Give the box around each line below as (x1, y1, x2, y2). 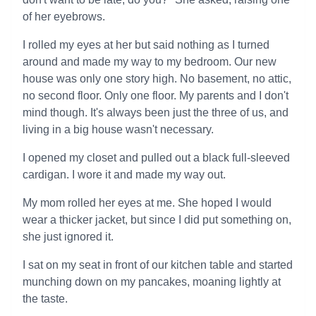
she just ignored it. (23, 231, 114, 243)
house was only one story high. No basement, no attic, (23, 73, 291, 85)
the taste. (23, 293, 68, 305)
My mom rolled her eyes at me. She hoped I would (23, 197, 272, 209)
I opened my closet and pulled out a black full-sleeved (23, 152, 290, 164)
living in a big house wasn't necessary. (23, 123, 214, 135)
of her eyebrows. (23, 11, 105, 23)
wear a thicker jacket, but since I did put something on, (23, 214, 291, 226)
